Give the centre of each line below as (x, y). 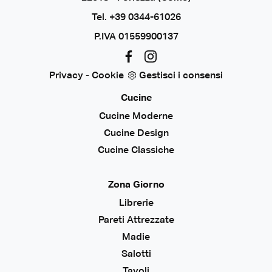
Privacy (66, 76)
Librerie (136, 204)
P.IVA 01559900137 (136, 37)
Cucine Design (136, 134)
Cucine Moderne (136, 117)
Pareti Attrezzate (136, 221)
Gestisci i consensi (181, 76)
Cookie (108, 76)
